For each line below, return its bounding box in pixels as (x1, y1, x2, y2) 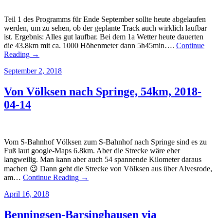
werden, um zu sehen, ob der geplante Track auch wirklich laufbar (4, 24, 207, 33)
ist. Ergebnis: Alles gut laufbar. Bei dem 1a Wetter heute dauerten (4, 33, 203, 41)
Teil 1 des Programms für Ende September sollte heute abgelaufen (4, 15, 206, 24)
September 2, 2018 (4, 67, 62, 75)
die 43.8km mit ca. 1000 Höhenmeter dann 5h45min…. (4, 41, 176, 50)
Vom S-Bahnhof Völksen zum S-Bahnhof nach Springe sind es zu (4, 137, 207, 146)
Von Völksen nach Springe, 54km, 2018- (4, 85, 201, 98)
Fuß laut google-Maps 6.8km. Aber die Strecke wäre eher (4, 146, 180, 155)
